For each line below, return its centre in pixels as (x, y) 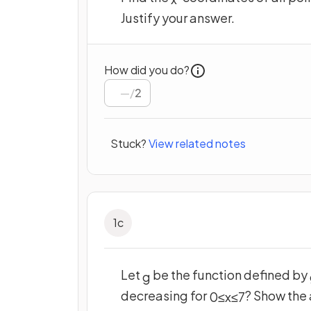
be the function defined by (230, 274)
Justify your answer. (178, 17)
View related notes (197, 144)
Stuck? (128, 144)
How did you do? (147, 69)
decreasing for (165, 295)
